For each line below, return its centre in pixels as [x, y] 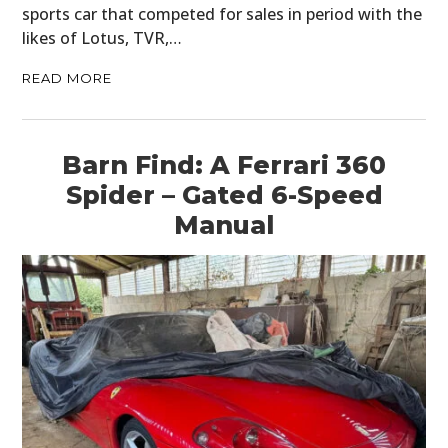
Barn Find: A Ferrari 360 [224, 164]
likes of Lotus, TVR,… [102, 37]
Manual [224, 224]
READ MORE [67, 77]
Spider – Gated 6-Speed [224, 194]
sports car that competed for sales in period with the [222, 13]
